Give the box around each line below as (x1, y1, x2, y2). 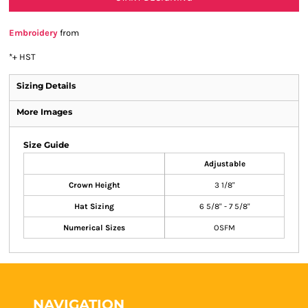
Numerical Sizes (63, 223, 125, 232)
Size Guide (23, 140, 69, 150)
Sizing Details (16, 80, 76, 91)
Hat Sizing (74, 201, 114, 211)
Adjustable (203, 159, 245, 168)
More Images (16, 107, 72, 117)
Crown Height (68, 180, 120, 190)
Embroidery (9, 27, 58, 38)
